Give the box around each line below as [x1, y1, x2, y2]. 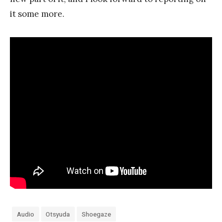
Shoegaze [81, 209, 111, 219]
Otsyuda [46, 209, 70, 219]
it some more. [10, 8, 64, 19]
